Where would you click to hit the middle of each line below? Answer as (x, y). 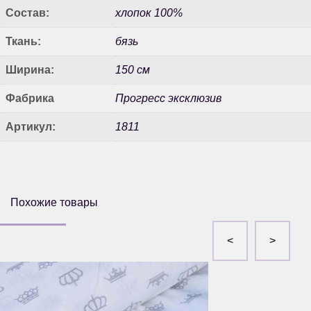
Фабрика (30, 98)
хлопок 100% (149, 12)
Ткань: (23, 41)
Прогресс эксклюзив (168, 98)
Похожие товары (54, 202)
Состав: (27, 12)
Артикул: (31, 126)
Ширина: (30, 69)
